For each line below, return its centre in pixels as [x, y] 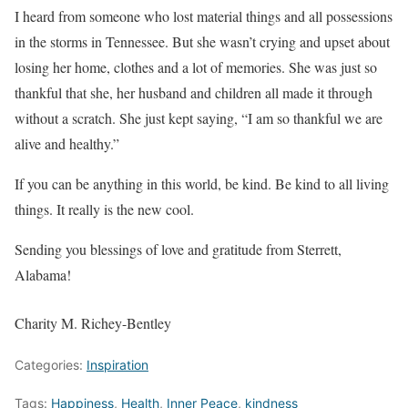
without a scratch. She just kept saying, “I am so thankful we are [199, 118]
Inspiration [117, 365]
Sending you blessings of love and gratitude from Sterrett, [178, 250]
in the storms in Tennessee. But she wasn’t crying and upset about [202, 42]
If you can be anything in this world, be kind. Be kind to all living [202, 184]
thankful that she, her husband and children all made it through [194, 93]
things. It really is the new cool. [104, 209]
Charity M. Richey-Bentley [93, 323]
